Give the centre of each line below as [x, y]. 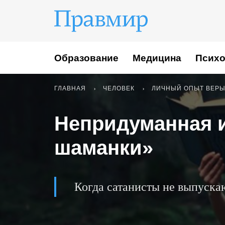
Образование [86, 58]
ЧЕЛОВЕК [119, 88]
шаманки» [104, 148]
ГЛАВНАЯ [70, 88]
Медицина [157, 58]
